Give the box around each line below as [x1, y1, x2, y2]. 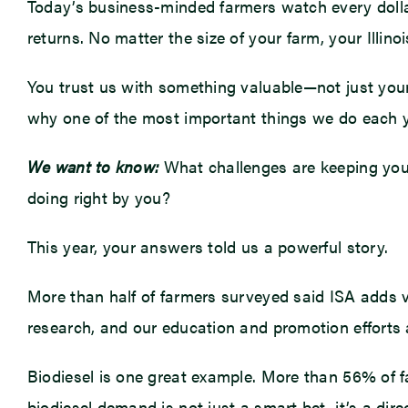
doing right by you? [26, 186, 171, 209]
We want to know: [26, 155, 159, 178]
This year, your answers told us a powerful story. [26, 235, 389, 259]
